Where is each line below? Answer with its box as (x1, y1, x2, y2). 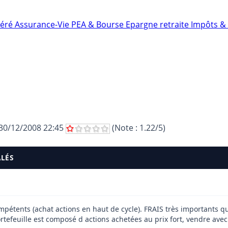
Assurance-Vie (15, 19, 71, 30)
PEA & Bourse (71, 19, 126, 30)
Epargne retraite (126, 19, 191, 30)
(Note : (110, 122, 139, 133)
